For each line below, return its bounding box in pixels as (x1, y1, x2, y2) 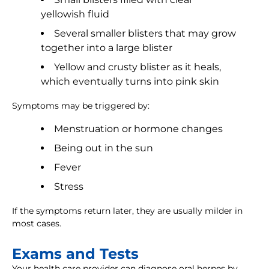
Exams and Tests (12, 245, 139, 263)
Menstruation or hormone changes (54, 123, 223, 135)
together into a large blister (41, 42, 172, 54)
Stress (54, 181, 83, 193)
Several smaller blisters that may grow (54, 28, 236, 40)
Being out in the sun (54, 142, 153, 154)
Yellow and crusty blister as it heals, (54, 61, 221, 73)
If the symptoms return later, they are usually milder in (12, 205, 243, 217)
